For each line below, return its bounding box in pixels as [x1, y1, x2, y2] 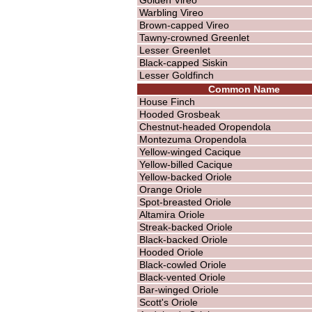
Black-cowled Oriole [139, 258, 226, 270]
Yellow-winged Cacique [139, 146, 241, 157]
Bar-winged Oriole [139, 283, 219, 295]
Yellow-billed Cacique [139, 158, 233, 170]
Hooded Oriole [139, 246, 203, 258]
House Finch [139, 95, 195, 107]
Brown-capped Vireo [139, 19, 229, 31]
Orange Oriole [139, 183, 202, 195]
